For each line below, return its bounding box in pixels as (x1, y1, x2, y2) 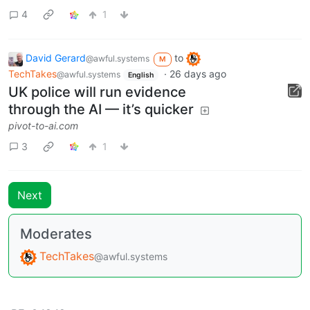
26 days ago (169, 67, 226, 80)
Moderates (20, 226, 92, 243)
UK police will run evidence (8, 84, 186, 101)
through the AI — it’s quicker (8, 101, 194, 118)
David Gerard (26, 51, 86, 64)
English (127, 70, 154, 80)
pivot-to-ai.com (8, 120, 78, 132)
